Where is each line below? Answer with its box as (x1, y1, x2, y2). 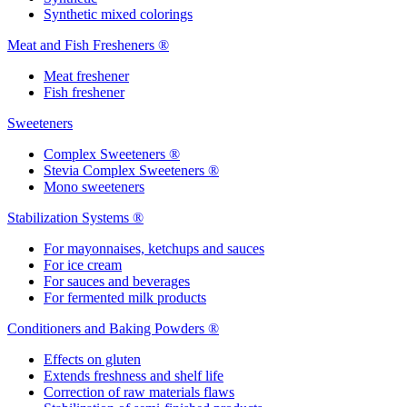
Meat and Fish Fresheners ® (7, 37, 169, 53)
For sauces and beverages (44, 273, 190, 289)
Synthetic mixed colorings (44, 6, 193, 22)
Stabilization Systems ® (7, 210, 144, 225)
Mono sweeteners (44, 179, 144, 194)
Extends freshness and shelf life (44, 368, 223, 383)
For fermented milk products (44, 290, 206, 305)
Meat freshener (44, 68, 129, 84)
